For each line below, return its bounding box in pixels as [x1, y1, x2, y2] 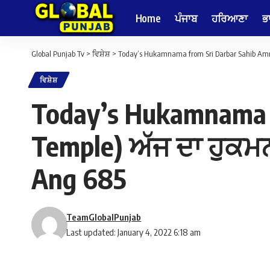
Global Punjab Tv [31, 49, 84, 58]
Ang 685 [31, 162, 127, 196]
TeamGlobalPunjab [66, 212, 142, 223]
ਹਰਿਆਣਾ [212, 11, 248, 25]
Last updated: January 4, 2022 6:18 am [66, 227, 201, 238]
